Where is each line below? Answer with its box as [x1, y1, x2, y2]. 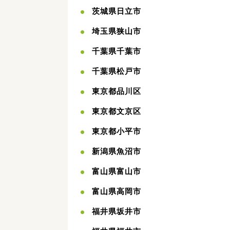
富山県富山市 [92, 167, 141, 176]
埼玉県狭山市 [92, 27, 141, 35]
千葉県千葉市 [92, 47, 141, 55]
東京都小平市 [92, 127, 141, 136]
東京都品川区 [92, 87, 141, 95]
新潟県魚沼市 [92, 147, 141, 156]
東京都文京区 [92, 107, 141, 116]
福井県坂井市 [92, 207, 141, 216]
